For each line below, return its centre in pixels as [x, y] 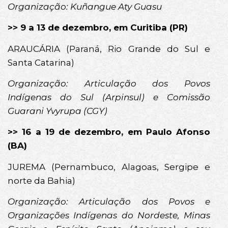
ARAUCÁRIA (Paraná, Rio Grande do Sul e [109, 49]
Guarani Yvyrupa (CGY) [58, 111]
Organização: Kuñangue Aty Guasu [85, 6]
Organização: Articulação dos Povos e [109, 202]
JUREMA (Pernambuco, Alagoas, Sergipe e [109, 167]
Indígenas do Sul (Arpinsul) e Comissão [109, 97]
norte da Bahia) [41, 180]
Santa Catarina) [41, 62]
